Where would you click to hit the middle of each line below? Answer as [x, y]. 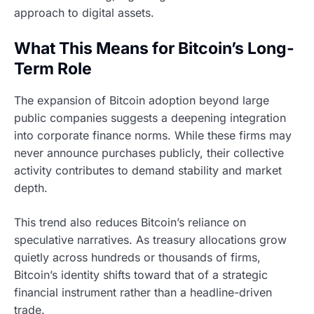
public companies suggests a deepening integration [150, 118]
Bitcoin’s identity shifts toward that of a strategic [141, 275]
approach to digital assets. [84, 13]
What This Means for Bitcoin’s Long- [154, 49]
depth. [31, 188]
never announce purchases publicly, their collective [149, 153]
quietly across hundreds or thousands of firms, [137, 258]
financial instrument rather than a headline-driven [143, 293]
